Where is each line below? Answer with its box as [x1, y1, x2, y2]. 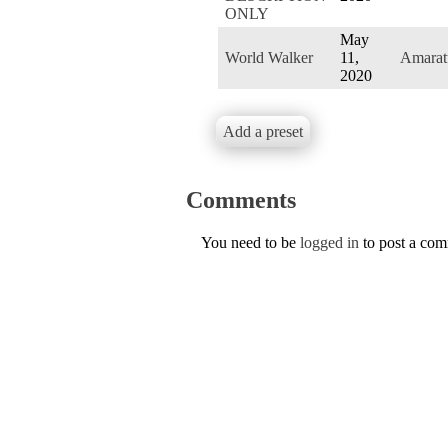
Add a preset [223, 122, 303, 140]
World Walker [225, 48, 313, 66]
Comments [186, 186, 296, 213]
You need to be [201, 233, 300, 251]
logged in [300, 233, 359, 251]
